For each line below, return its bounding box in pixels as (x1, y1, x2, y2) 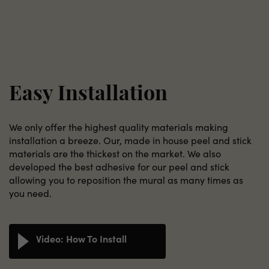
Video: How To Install (36, 231, 127, 245)
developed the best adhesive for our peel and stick (9, 160, 229, 173)
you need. (9, 186, 52, 199)
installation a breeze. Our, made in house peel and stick (9, 133, 252, 147)
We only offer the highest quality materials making (9, 120, 228, 133)
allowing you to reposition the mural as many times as (9, 173, 243, 186)
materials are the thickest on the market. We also (9, 147, 221, 160)
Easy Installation (9, 84, 168, 106)
